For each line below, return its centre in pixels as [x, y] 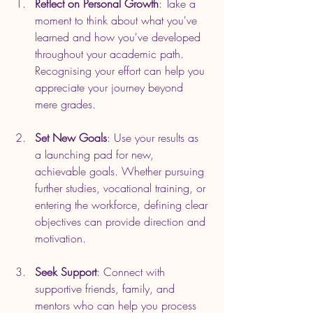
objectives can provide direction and [122, 221]
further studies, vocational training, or [122, 188]
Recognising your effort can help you [122, 70]
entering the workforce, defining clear [123, 204]
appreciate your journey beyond [111, 87]
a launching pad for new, [96, 154]
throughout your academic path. [111, 53]
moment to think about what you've [118, 20]
